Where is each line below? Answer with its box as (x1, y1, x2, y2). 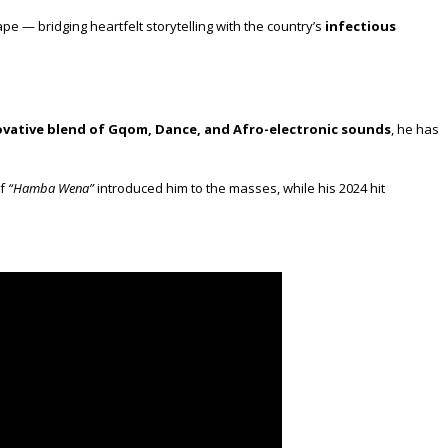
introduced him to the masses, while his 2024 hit (94, 179, 385, 198)
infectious (325, 16, 396, 35)
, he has (391, 120, 439, 139)
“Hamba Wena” (8, 179, 94, 198)
